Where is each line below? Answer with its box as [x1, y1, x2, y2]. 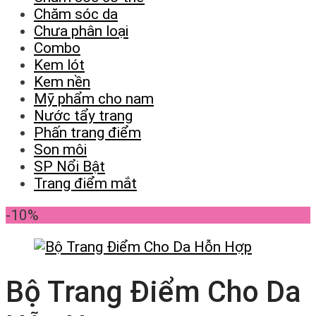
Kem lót [34, 56, 85, 73]
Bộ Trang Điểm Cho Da [6, 274, 301, 310]
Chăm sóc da [34, 5, 118, 23]
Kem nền [34, 73, 90, 90]
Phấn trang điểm [34, 123, 141, 141]
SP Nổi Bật [34, 157, 105, 175]
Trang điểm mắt [34, 174, 137, 192]
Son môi [34, 140, 87, 158]
